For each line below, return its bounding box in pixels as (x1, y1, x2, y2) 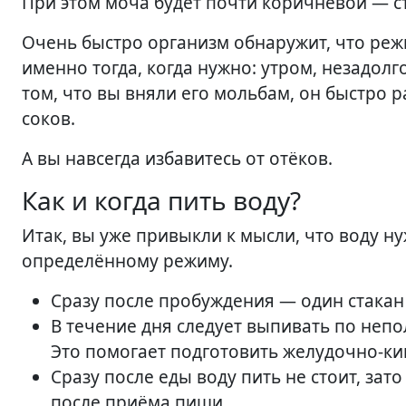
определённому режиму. (22, 249, 233, 273)
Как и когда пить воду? (22, 183, 301, 217)
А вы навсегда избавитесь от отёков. (22, 147, 333, 170)
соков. (22, 107, 75, 130)
